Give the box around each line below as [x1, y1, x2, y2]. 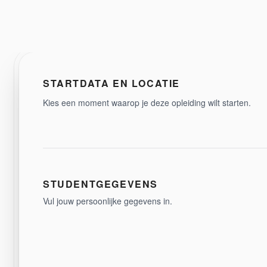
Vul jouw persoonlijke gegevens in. [43, 195, 172, 207]
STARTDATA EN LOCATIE [43, 76, 180, 90]
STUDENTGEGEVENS [43, 177, 158, 191]
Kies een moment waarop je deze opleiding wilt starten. [43, 97, 251, 108]
